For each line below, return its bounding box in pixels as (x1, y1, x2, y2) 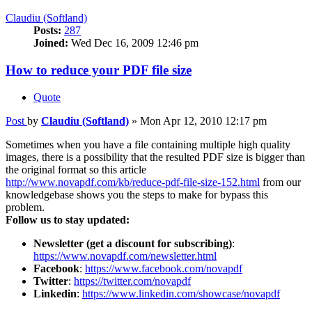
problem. (6, 201, 45, 213)
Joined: (33, 37, 68, 49)
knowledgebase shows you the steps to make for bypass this (6, 188, 268, 201)
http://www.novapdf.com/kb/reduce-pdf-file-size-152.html (6, 175, 260, 188)
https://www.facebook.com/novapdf (85, 262, 242, 274)
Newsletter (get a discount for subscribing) (33, 237, 232, 249)
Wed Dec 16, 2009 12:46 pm (68, 37, 198, 49)
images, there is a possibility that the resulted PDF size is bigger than (6, 150, 305, 163)
